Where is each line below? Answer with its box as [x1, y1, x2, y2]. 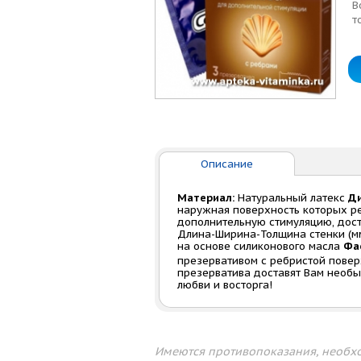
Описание [201, 157, 253, 171]
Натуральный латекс [234, 191, 348, 205]
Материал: [177, 191, 234, 205]
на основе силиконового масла [177, 239, 343, 253]
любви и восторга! [177, 278, 272, 293]
